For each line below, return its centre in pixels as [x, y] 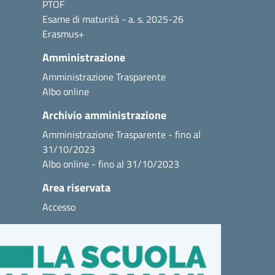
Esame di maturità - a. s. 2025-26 [113, 19]
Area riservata [76, 188]
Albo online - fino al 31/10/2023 [111, 164]
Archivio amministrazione [104, 115]
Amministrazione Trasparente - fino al [122, 134]
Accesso [59, 207]
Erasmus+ [63, 34]
